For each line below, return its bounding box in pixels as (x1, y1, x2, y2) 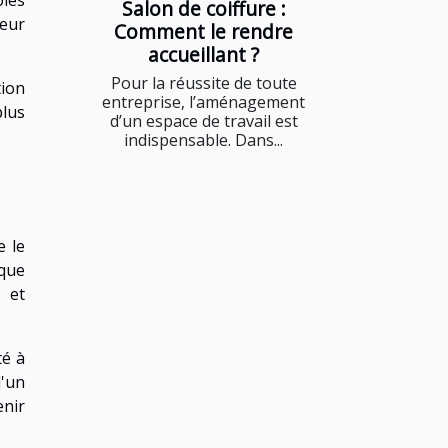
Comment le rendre (114, 17, 293, 45)
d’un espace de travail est (109, 109, 298, 132)
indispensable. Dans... (124, 128, 283, 151)
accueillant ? (148, 40, 259, 68)
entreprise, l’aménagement (102, 90, 305, 113)
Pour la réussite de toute (110, 71, 297, 94)
